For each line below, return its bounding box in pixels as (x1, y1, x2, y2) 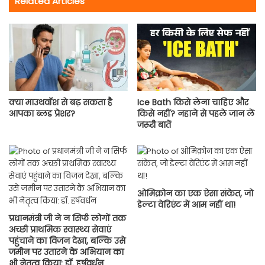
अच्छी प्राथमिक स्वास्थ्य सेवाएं (9, 223, 111, 235)
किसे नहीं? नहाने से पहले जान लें (137, 107, 254, 119)
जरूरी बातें (137, 118, 171, 131)
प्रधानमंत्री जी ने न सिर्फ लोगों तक (9, 212, 126, 224)
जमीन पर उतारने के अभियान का (9, 245, 124, 258)
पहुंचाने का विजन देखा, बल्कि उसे (9, 234, 125, 247)
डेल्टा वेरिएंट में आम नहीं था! (137, 198, 235, 211)
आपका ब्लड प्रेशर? (9, 107, 75, 119)
